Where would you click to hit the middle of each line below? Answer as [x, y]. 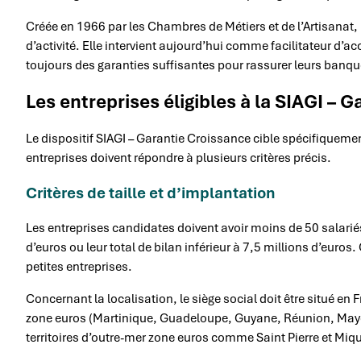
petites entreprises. [79, 267]
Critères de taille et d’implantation [151, 193]
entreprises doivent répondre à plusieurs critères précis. [178, 158]
